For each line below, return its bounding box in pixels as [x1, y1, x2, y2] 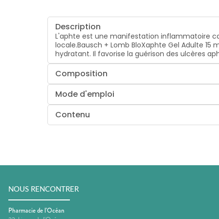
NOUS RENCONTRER [8, 186, 79, 194]
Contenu [55, 109, 90, 120]
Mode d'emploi [55, 88, 115, 100]
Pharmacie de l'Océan [8, 205, 65, 215]
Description [55, 21, 101, 32]
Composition [55, 67, 108, 79]
